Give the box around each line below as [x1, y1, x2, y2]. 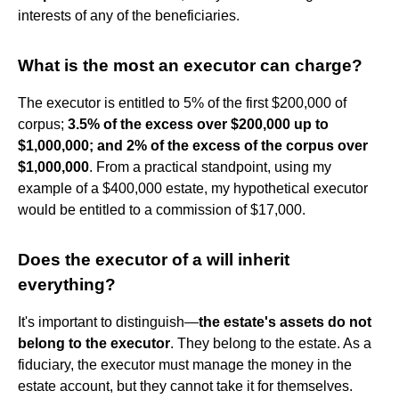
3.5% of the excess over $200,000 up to [68, 116, 329, 132]
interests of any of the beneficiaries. [18, 7, 240, 23]
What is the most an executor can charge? [18, 55, 362, 75]
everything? [18, 274, 116, 294]
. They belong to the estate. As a [170, 335, 371, 351]
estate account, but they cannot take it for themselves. [18, 378, 353, 394]
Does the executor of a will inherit [18, 249, 289, 269]
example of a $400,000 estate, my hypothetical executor [18, 180, 368, 196]
